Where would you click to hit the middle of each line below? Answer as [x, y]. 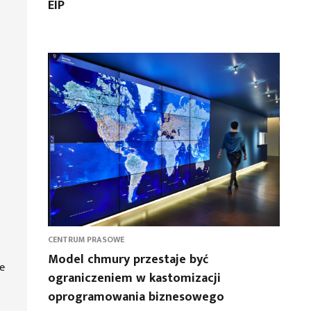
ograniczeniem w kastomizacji [134, 278]
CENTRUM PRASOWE [86, 239]
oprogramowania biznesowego [136, 297]
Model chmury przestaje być [128, 260]
